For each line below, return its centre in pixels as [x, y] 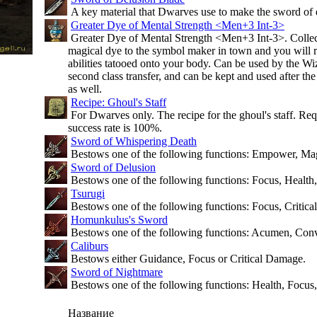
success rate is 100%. [115, 128]
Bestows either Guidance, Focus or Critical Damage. [187, 259]
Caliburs [90, 246]
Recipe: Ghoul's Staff [119, 102]
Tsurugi [88, 194]
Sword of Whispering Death [134, 141]
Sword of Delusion [113, 167]
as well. [85, 89]
